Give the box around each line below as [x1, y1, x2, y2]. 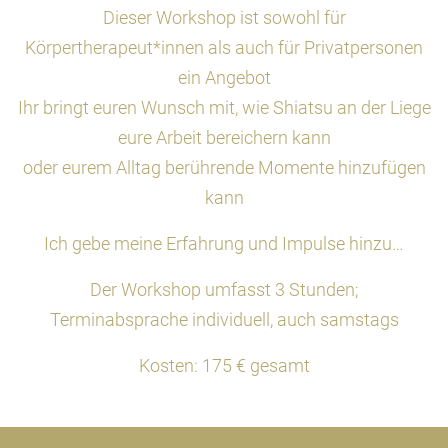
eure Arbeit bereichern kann [117, 127, 331, 149]
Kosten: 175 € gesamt [138, 355, 310, 377]
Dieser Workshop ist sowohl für [102, 7, 346, 29]
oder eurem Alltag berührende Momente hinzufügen [22, 157, 426, 179]
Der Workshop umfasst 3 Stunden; [89, 279, 359, 301]
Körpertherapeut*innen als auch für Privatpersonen [25, 37, 423, 59]
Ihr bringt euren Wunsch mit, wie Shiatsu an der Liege [17, 97, 431, 119]
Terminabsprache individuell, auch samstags [49, 309, 399, 331]
